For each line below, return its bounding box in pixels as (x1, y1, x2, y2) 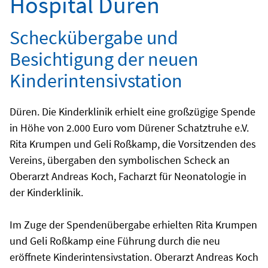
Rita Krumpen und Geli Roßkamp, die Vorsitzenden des (10, 137, 256, 151)
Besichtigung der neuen (10, 47, 199, 71)
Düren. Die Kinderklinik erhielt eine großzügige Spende (10, 105, 255, 118)
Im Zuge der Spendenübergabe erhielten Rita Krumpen (10, 218, 257, 232)
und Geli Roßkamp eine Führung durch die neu (10, 234, 220, 248)
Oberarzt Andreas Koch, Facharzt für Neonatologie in (10, 169, 246, 183)
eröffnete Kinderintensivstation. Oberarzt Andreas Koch (10, 250, 258, 264)
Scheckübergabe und (10, 26, 178, 50)
